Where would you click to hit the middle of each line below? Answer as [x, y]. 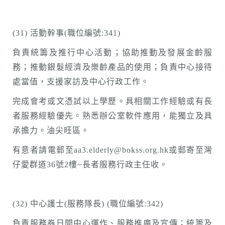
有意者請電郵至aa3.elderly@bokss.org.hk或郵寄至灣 [113, 150]
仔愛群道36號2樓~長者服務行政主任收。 [90, 164]
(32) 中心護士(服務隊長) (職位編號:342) [88, 204]
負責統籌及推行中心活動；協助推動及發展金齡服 [113, 52]
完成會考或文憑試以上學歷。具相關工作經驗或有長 [113, 101]
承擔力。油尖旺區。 [51, 130]
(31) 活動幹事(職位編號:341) [67, 33]
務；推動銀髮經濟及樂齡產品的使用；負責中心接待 [113, 67]
